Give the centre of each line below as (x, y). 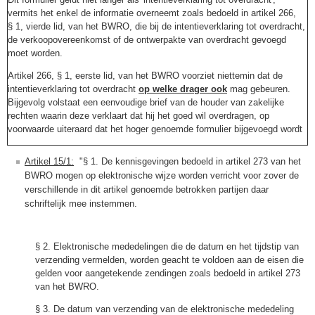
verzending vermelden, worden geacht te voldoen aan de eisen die (169, 260)
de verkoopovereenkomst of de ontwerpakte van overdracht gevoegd (147, 40)
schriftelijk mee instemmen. (81, 203)
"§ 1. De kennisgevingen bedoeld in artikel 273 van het (187, 161)
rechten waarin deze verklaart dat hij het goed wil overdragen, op (139, 115)
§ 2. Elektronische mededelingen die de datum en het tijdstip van (167, 247)
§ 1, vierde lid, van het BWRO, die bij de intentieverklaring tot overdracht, (156, 27)
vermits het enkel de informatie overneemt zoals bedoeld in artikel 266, (152, 13)
